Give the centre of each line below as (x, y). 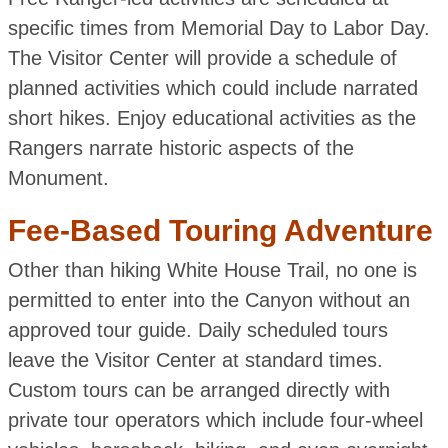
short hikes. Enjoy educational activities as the (211, 117)
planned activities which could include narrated (212, 87)
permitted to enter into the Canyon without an (208, 299)
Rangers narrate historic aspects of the (180, 147)
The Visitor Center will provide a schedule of (202, 57)
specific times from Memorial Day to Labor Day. (218, 27)
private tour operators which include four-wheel (215, 419)
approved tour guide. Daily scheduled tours (197, 329)
